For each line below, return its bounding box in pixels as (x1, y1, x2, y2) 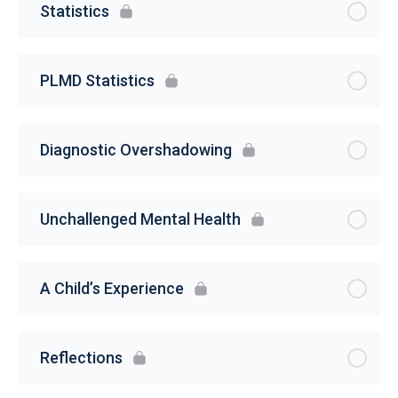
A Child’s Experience (40, 279, 184, 298)
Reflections (40, 348, 123, 368)
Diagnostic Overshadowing (40, 140, 232, 160)
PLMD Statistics (40, 71, 155, 91)
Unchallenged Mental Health (40, 210, 241, 229)
